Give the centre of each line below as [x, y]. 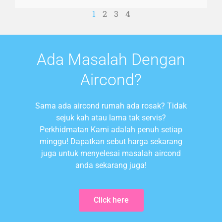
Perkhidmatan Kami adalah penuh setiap [111, 130]
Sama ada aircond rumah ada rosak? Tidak [111, 106]
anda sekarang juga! [111, 166]
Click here [111, 200]
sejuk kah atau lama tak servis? [111, 118]
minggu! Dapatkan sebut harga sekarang [111, 142]
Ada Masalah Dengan [111, 60]
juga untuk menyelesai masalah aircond [111, 154]
